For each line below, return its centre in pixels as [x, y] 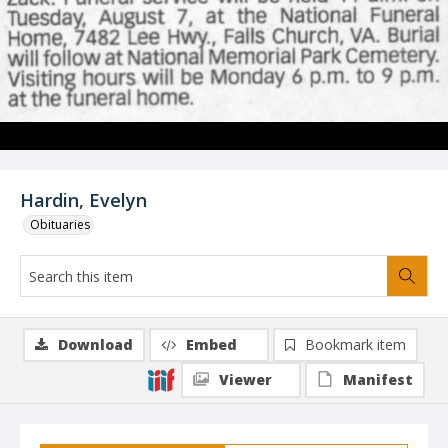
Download [95, 344]
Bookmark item [355, 344]
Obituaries [60, 224]
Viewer [245, 379]
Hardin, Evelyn [83, 200]
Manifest [378, 379]
